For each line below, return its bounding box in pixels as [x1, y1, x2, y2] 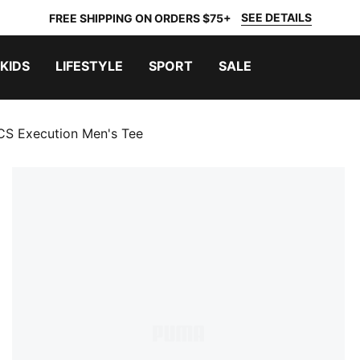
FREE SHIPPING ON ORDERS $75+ [48, 10, 231, 25]
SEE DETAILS [240, 10, 312, 24]
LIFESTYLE [55, 58, 123, 74]
